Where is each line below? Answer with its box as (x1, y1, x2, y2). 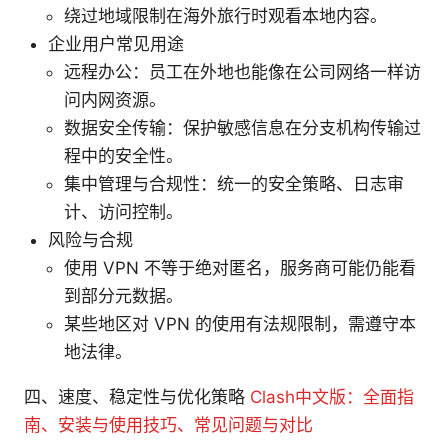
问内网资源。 (64, 89, 166, 110)
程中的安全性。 (64, 145, 183, 166)
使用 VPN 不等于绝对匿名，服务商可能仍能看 (64, 257, 416, 278)
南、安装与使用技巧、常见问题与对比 (24, 414, 313, 435)
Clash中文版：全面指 (250, 386, 414, 407)
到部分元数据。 (64, 285, 183, 306)
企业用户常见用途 (48, 33, 184, 54)
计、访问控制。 (64, 201, 183, 222)
